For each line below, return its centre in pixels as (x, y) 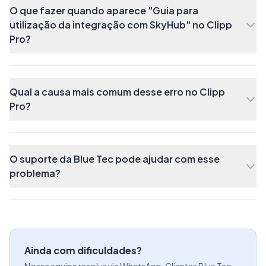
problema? (35, 173)
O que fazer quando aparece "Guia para (104, 10)
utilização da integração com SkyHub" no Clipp (121, 24)
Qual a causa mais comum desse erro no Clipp (117, 91)
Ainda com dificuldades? (83, 250)
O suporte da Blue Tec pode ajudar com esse (115, 159)
